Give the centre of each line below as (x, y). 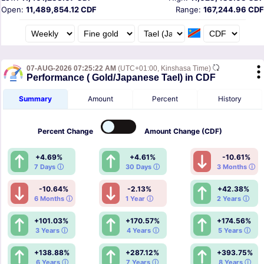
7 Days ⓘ (49, 166)
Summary (35, 98)
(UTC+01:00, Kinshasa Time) (164, 68)
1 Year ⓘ (139, 198)
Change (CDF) (197, 131)
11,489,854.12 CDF (61, 9)
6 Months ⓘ (53, 198)
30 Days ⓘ (143, 166)
